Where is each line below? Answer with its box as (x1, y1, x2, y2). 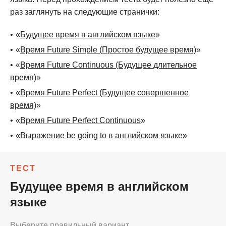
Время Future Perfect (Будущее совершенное (20, 88, 189, 97)
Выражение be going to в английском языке (20, 131, 183, 140)
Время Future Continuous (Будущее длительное (20, 61, 197, 69)
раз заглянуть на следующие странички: (10, 8, 159, 16)
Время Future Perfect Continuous (20, 116, 141, 125)
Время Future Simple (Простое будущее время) (20, 45, 196, 54)
